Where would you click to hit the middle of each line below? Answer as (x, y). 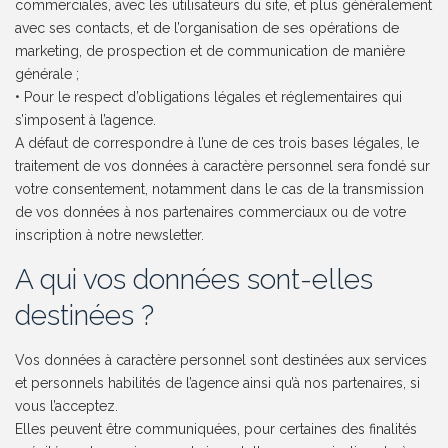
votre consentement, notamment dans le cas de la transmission (220, 189)
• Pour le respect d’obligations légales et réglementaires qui (209, 97)
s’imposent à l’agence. (86, 120)
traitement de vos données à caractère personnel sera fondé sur (223, 166)
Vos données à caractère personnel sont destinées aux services (221, 360)
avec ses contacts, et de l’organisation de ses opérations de (207, 28)
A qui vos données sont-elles (194, 280)
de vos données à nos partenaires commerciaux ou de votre (211, 212)
